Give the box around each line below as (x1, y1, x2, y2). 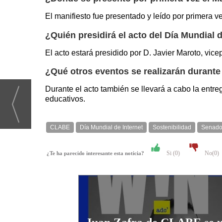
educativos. (45, 95, 85, 104)
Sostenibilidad (153, 124, 191, 131)
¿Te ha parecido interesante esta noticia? (47, 151, 149, 157)
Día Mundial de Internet (80, 124, 143, 131)
